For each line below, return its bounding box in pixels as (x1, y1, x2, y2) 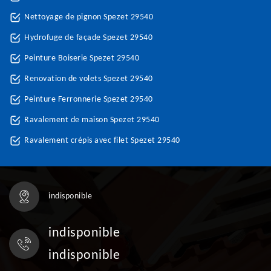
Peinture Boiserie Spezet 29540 (24, 54, 139, 63)
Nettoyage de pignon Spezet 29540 (24, 13, 153, 22)
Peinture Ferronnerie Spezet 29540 (24, 95, 153, 104)
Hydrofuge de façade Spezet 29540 (24, 33, 152, 42)
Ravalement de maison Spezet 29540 (24, 116, 160, 125)
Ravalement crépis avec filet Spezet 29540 (24, 136, 180, 145)
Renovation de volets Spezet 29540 (24, 74, 153, 83)
